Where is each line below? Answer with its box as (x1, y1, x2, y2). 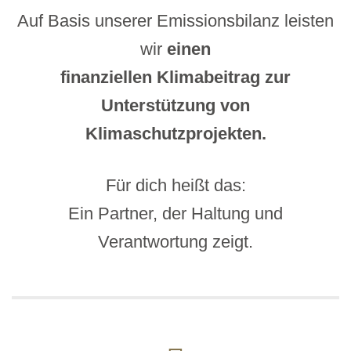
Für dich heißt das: (105, 175, 246, 195)
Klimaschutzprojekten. (85, 124, 266, 143)
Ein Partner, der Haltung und (68, 204, 283, 223)
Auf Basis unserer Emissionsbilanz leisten (17, 11, 334, 31)
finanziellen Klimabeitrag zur (60, 67, 291, 87)
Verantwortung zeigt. (98, 232, 253, 251)
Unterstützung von (101, 96, 250, 115)
